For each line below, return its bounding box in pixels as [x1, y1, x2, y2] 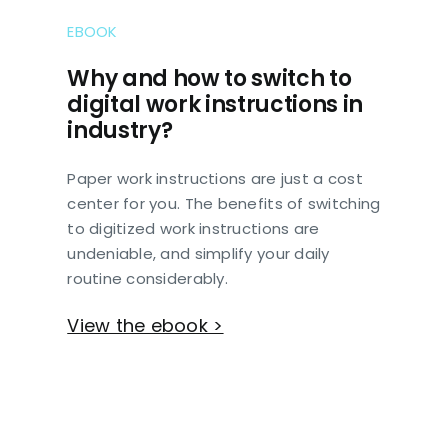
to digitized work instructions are [67, 218, 320, 240]
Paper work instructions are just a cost [67, 168, 363, 190]
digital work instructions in [67, 89, 364, 121]
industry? [67, 115, 173, 147]
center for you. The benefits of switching [67, 193, 381, 215]
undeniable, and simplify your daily [67, 243, 330, 265]
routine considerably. [67, 268, 228, 290]
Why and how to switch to [67, 63, 352, 95]
